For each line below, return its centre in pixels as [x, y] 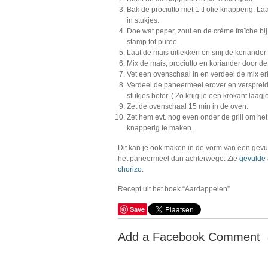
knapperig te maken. [160, 128]
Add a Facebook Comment [189, 237]
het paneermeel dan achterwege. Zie [179, 159]
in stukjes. [143, 20]
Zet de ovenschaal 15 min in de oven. [188, 106]
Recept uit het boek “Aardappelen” [174, 189]
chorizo [130, 169]
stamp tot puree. [153, 42]
